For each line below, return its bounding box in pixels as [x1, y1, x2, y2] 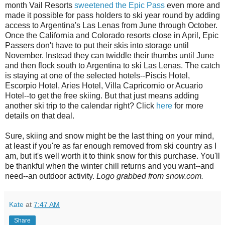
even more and [165, 1, 220, 10]
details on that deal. [5, 111, 74, 121]
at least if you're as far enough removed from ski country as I [5, 142, 216, 151]
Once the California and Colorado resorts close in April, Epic [5, 31, 218, 40]
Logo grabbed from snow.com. [96, 172, 203, 181]
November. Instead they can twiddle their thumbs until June [5, 51, 214, 60]
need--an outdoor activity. [5, 172, 96, 181]
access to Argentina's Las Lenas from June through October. [5, 21, 217, 30]
